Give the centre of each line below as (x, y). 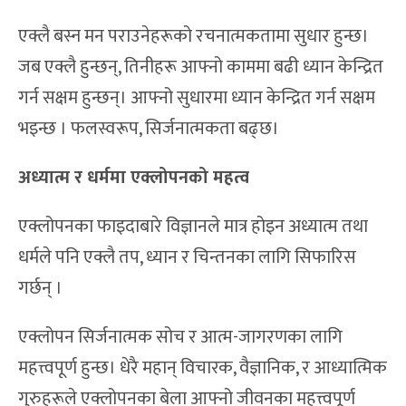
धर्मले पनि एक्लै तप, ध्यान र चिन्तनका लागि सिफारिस (187, 258)
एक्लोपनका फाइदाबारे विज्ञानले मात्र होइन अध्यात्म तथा (193, 227)
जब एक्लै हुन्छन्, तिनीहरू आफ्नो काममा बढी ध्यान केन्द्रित (201, 68)
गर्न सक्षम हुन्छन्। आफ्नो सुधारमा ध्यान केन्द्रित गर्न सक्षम (197, 98)
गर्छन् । (40, 289)
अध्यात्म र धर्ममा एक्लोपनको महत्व (134, 178)
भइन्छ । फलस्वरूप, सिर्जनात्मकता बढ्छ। (149, 129)
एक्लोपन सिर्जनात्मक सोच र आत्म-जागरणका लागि (180, 338)
